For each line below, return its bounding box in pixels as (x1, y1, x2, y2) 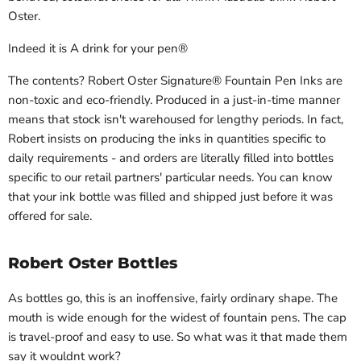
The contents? (8, 73, 85, 89)
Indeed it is (8, 40, 70, 57)
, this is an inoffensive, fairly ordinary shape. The (80, 290, 338, 307)
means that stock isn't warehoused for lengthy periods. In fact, (8, 111, 343, 128)
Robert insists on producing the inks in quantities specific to (8, 131, 326, 147)
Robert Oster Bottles (8, 254, 177, 273)
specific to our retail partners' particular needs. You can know (8, 169, 333, 186)
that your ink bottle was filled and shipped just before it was (8, 189, 333, 205)
